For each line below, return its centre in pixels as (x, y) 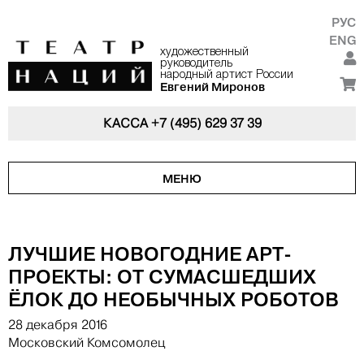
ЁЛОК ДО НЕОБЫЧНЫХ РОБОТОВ (173, 299)
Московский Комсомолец (87, 343)
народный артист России (226, 75)
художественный (204, 52)
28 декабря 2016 (58, 325)
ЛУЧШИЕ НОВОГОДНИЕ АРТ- (150, 254)
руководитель (196, 64)
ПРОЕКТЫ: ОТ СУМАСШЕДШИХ (162, 277)
